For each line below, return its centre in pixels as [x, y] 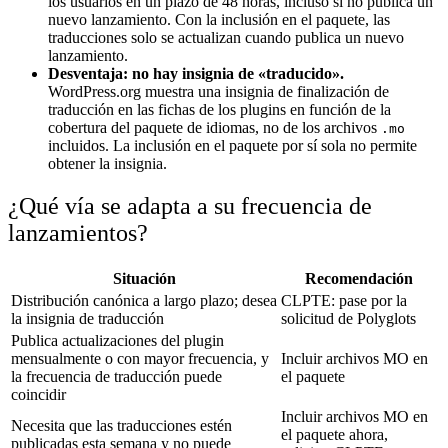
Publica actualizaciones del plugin [117, 340]
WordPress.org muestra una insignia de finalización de [218, 92]
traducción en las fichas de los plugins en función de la [219, 110]
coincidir [38, 394]
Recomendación [359, 278]
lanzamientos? [78, 232]
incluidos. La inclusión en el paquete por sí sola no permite [232, 146]
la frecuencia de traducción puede [116, 376]
